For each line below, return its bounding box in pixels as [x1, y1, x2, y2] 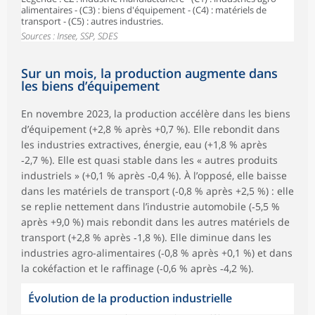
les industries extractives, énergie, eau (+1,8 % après [21, 137, 267, 151]
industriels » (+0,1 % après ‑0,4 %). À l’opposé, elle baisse [21, 168, 287, 182]
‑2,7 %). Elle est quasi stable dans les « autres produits [21, 153, 278, 167]
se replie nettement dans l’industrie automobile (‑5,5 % [21, 199, 280, 213]
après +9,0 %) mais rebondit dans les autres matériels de [21, 214, 290, 229]
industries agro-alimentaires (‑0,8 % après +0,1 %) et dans [21, 245, 292, 259]
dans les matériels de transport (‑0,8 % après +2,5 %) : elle [21, 184, 294, 198]
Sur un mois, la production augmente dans [21, 64, 278, 82]
